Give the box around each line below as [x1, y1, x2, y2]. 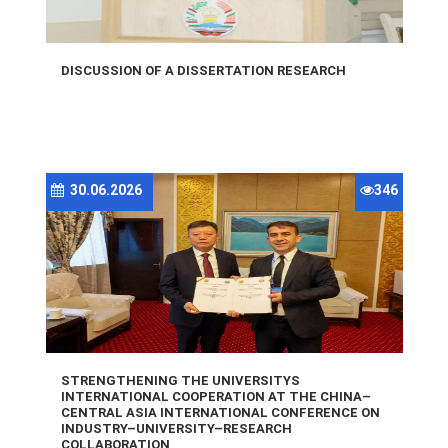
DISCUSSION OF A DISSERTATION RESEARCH [60, 62, 346, 78]
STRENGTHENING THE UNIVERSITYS [60, 372, 300, 388]
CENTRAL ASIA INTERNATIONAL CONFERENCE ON [60, 404, 380, 420]
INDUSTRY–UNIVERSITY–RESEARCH [60, 420, 292, 436]
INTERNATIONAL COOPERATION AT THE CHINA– [60, 388, 371, 404]
